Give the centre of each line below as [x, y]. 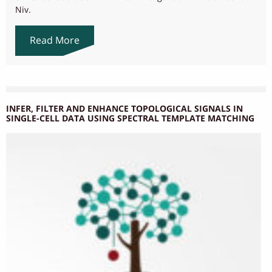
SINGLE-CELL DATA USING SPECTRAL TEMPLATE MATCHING [130, 119]
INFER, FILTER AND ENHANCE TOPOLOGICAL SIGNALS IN [124, 109]
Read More [55, 40]
